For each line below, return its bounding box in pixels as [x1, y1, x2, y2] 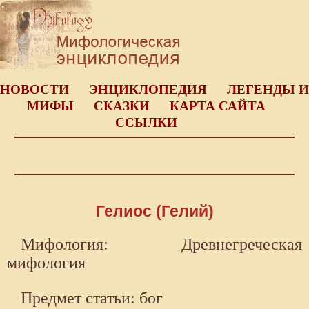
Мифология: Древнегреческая [21, 235, 302, 254]
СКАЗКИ [93, 99, 150, 113]
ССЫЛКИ [114, 115, 177, 130]
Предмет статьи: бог [21, 289, 163, 308]
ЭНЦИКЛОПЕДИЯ [89, 82, 207, 97]
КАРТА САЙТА [169, 99, 266, 113]
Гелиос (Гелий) [95, 202, 214, 221]
